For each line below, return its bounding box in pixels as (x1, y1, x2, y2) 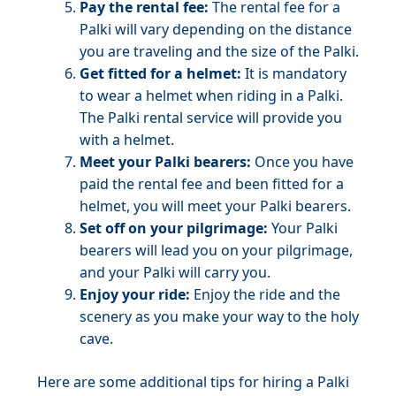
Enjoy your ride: (80, 285, 190, 304)
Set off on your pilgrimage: (80, 218, 268, 238)
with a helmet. (80, 130, 174, 149)
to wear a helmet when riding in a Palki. (80, 86, 343, 105)
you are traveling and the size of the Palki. (80, 42, 359, 61)
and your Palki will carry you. (80, 263, 270, 282)
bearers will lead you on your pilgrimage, (80, 240, 353, 260)
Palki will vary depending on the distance (80, 19, 352, 39)
